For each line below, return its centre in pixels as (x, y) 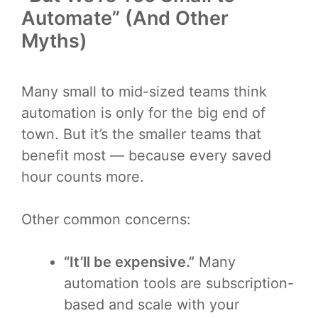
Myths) (54, 40)
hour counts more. (83, 177)
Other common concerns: (106, 220)
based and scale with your (152, 305)
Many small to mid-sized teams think (144, 92)
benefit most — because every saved (146, 156)
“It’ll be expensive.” (129, 262)
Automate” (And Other (125, 18)
